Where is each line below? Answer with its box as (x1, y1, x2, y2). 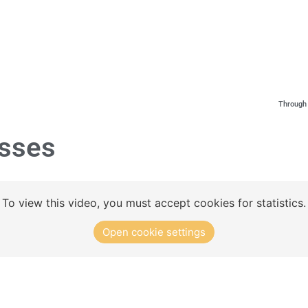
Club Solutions (88, 27, 155, 41)
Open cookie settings (102, 225, 206, 239)
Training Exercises (187, 27, 270, 41)
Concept (17, 27, 56, 41)
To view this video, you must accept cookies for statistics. (2, 196, 306, 210)
